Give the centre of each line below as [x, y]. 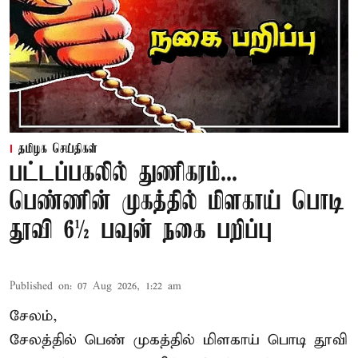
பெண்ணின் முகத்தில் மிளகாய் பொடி [177, 202]
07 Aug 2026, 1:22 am [129, 286]
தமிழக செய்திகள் [58, 149]
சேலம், [34, 316]
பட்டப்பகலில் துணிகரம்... [123, 173]
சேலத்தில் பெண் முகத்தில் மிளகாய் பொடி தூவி [178, 340]
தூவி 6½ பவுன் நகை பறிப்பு [141, 231]
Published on [40, 286]
